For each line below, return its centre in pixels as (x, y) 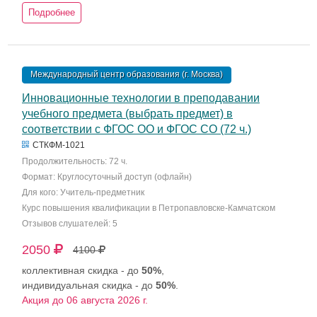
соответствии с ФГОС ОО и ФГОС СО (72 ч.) (137, 129)
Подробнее (52, 12)
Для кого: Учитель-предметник (83, 192)
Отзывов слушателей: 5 (70, 224)
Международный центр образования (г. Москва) (127, 74)
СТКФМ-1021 (58, 145)
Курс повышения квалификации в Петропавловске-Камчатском (149, 208)
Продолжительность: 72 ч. (75, 161)
